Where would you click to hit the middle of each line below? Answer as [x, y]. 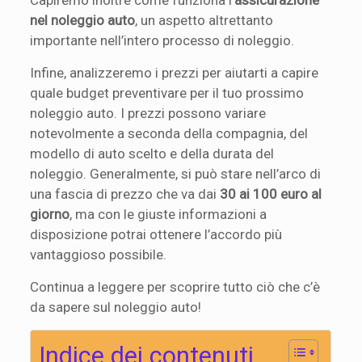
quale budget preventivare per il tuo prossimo [167, 93]
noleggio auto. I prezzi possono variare [148, 113]
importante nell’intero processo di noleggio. [162, 40]
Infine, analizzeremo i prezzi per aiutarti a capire [175, 72]
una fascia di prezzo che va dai [125, 194]
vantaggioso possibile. [99, 254]
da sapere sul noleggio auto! [116, 307]
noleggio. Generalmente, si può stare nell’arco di [176, 173]
